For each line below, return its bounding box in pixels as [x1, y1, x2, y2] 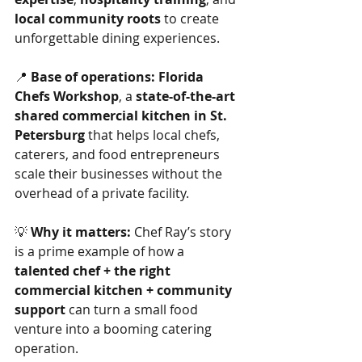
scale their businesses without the [15, 165, 225, 183]
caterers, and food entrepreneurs [15, 145, 223, 163]
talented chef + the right [15, 262, 174, 280]
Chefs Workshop [15, 87, 119, 105]
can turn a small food [65, 301, 201, 318]
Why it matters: [31, 223, 131, 241]
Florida [158, 68, 207, 86]
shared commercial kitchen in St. [15, 107, 230, 124]
